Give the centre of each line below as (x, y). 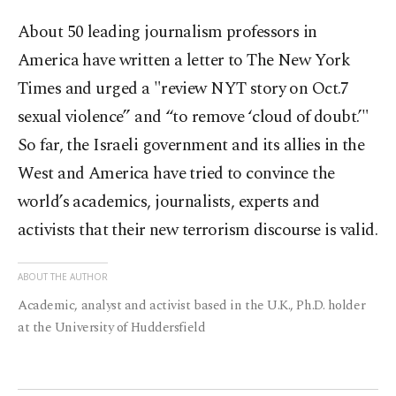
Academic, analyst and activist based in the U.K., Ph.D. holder (192, 306)
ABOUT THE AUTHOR (63, 277)
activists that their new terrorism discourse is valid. (198, 231)
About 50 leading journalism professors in (168, 33)
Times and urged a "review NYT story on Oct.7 (183, 89)
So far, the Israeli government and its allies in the (191, 146)
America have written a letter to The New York (184, 61)
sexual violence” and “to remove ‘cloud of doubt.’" (194, 118)
